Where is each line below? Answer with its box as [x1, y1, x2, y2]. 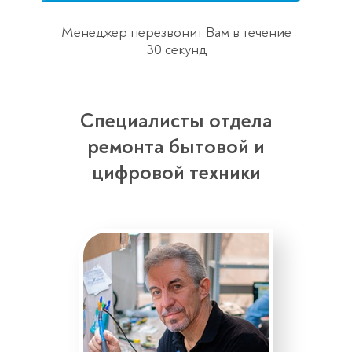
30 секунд [145, 41, 207, 60]
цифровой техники [91, 160, 261, 186]
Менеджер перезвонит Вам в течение [60, 24, 291, 42]
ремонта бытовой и [87, 134, 265, 160]
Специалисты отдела [79, 108, 273, 134]
